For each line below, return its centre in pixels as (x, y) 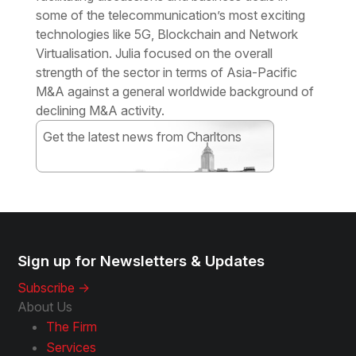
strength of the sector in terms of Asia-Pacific (166, 72)
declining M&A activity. (100, 110)
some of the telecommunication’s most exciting (170, 15)
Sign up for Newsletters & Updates (141, 261)
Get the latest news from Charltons (142, 136)
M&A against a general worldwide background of (174, 91)
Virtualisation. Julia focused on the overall (154, 53)
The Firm (72, 326)
